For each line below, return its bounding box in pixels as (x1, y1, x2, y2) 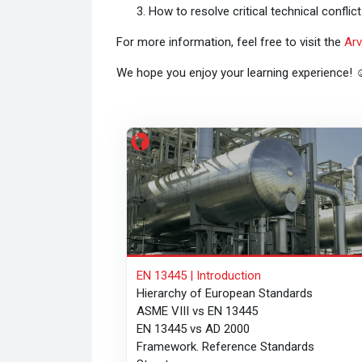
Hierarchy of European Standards (137, 286, 314, 301)
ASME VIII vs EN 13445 (137, 304, 259, 319)
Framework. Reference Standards (137, 339, 315, 355)
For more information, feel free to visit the (116, 34, 344, 49)
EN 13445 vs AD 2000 (137, 322, 250, 337)
